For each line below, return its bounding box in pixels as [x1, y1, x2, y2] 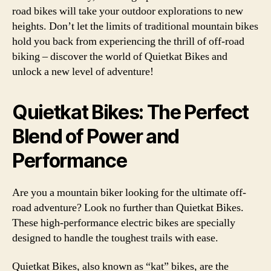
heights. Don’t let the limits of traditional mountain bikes [12, 19, 258, 33]
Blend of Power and [12, 124, 180, 148]
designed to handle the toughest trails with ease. [12, 230, 218, 245]
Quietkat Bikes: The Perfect [12, 100, 249, 124]
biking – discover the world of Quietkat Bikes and [12, 49, 227, 64]
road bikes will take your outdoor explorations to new [12, 4, 243, 18]
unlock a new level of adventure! [12, 64, 154, 79]
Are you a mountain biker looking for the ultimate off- [12, 185, 246, 200]
